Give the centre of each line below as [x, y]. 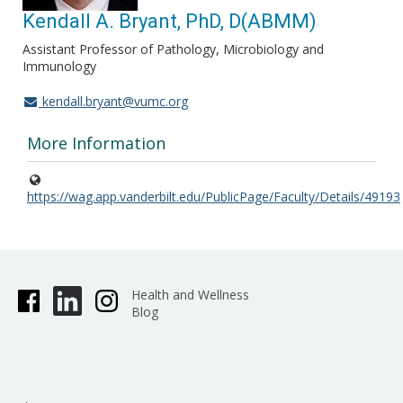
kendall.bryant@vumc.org [113, 101]
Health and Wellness [190, 295]
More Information [96, 143]
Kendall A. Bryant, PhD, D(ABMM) [170, 21]
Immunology [59, 66]
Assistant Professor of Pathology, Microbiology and [173, 49]
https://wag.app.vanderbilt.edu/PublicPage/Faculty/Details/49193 [214, 197]
